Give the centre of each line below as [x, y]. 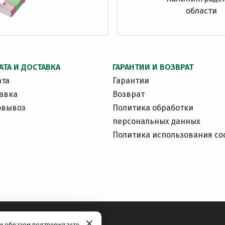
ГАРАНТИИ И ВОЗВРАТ [153, 67]
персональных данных [156, 121]
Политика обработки [153, 107]
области [201, 11]
